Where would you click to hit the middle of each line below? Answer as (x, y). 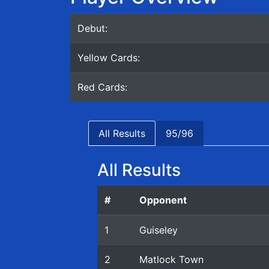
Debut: (92, 28)
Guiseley (159, 230)
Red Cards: (102, 87)
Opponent (163, 200)
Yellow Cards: (109, 58)
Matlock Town (171, 259)
